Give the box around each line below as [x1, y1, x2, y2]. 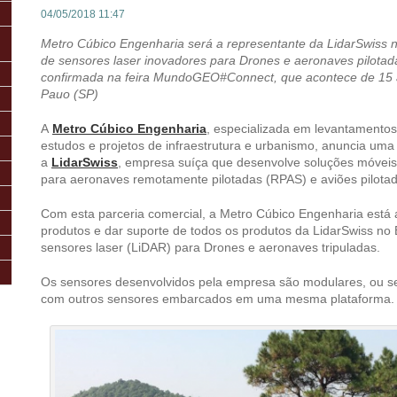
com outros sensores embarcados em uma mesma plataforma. [41, 292, 394, 306]
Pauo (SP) [41, 87, 98, 101]
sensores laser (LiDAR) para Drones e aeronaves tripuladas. [41, 240, 380, 254]
